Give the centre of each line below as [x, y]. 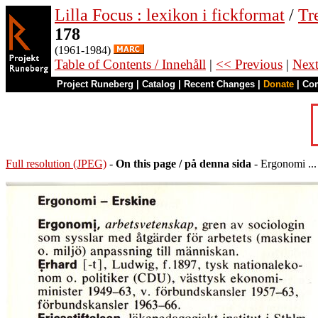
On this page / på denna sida [183, 164]
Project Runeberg [95, 84]
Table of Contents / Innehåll [130, 64]
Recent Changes [219, 84]
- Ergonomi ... [284, 164]
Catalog [159, 84]
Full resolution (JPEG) [56, 164]
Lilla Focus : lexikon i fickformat [170, 15]
